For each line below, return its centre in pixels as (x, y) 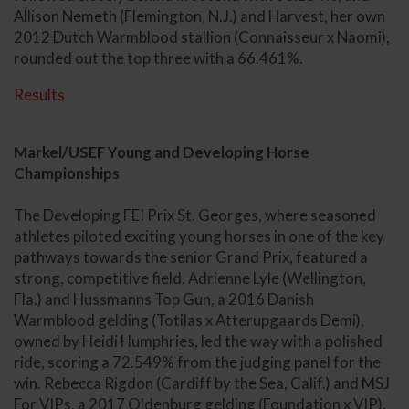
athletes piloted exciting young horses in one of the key (199, 236)
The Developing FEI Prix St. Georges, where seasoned (195, 215)
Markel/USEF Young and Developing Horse (162, 152)
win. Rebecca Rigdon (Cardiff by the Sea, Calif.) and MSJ (202, 383)
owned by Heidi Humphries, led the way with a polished (198, 341)
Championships (67, 173)
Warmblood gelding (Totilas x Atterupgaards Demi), (189, 320)
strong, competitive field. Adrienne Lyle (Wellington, (190, 278)
